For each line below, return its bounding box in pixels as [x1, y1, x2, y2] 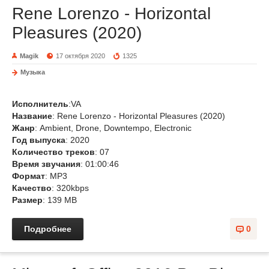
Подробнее [24, 224, 71, 234]
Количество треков [12, 147, 95, 157]
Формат [12, 171, 45, 181]
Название [12, 111, 52, 121]
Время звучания [12, 159, 80, 169]
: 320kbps [52, 183, 89, 193]
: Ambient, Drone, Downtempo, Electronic [35, 123, 192, 133]
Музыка [20, 68, 45, 76]
